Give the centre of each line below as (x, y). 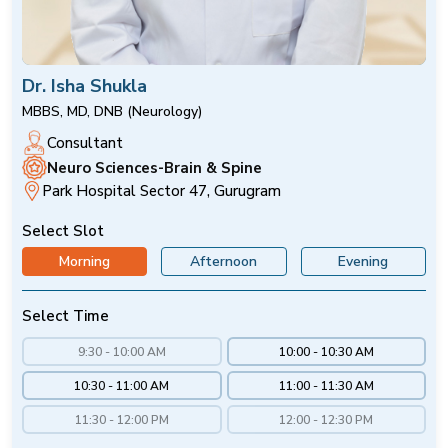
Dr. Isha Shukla (84, 86)
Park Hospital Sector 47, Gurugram (161, 191)
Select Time (65, 316)
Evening (363, 262)
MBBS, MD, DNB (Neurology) (112, 112)
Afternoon (224, 262)
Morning (85, 262)
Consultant (85, 142)
